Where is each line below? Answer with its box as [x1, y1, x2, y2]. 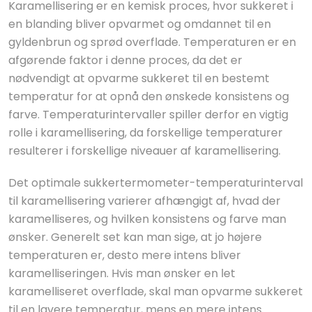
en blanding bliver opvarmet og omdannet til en [8, 16, 271, 32]
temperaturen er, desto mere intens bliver [8, 247, 241, 263]
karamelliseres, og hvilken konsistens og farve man [8, 211, 286, 227]
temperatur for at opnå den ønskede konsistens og [8, 88, 289, 104]
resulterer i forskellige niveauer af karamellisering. [8, 143, 281, 159]
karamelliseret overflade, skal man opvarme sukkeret [8, 283, 303, 299]
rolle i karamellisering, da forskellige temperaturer [8, 125, 283, 141]
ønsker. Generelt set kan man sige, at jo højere [8, 229, 262, 245]
